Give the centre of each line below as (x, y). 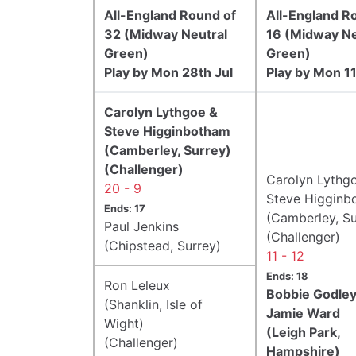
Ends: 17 (125, 208)
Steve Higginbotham (167, 131)
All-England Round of (170, 15)
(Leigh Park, (303, 332)
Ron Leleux (137, 285)
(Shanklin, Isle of (153, 304)
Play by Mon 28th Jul (168, 72)
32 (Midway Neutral (166, 34)
